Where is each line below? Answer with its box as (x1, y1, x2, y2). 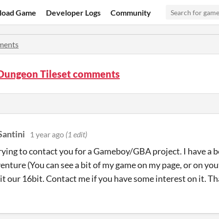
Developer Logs (46, 7, 101, 17)
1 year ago (30, 130, 64, 139)
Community (110, 7, 152, 17)
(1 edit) (66, 130, 87, 139)
